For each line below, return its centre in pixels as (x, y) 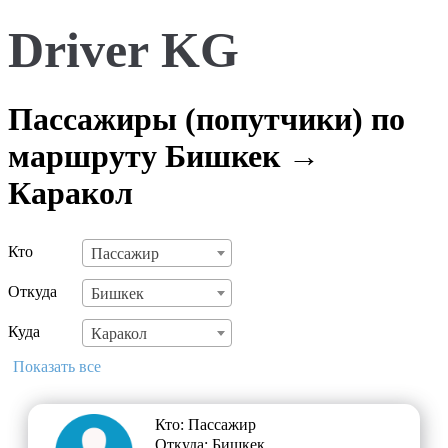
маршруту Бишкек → (164, 155)
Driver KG (123, 50)
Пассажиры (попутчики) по (206, 118)
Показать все (57, 367)
